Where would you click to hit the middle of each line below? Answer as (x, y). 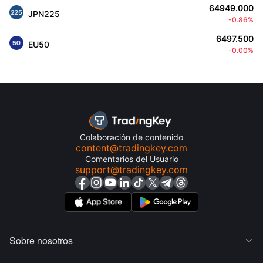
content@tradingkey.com (131, 148)
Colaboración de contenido (131, 137)
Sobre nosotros (41, 240)
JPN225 (44, 14)
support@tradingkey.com (131, 170)
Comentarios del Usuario (131, 159)
